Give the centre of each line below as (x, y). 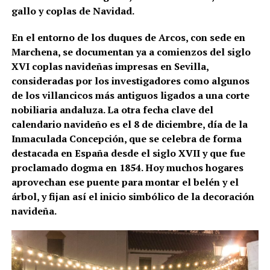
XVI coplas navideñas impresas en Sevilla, (110, 67)
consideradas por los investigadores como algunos (130, 81)
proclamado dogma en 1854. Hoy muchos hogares (127, 168)
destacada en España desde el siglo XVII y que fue (128, 153)
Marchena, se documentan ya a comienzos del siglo (131, 52)
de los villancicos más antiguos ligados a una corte (130, 96)
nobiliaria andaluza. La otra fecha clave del (112, 110)
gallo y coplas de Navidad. (73, 11)
